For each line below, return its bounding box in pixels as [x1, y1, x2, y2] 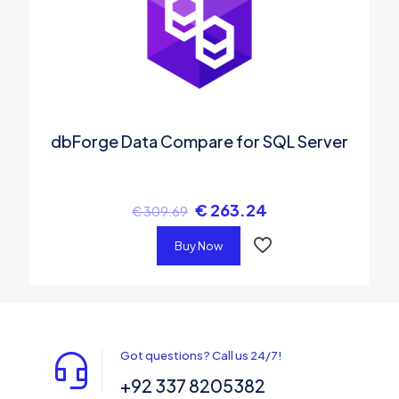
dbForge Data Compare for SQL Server [51, 130, 348, 151]
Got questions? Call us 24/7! [120, 347, 282, 362]
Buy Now [175, 238, 223, 253]
